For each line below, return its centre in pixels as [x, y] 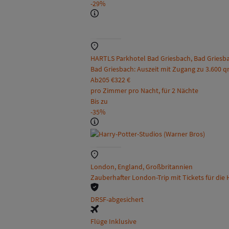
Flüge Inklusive [113, 222]
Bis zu [99, 101]
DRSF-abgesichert [117, 200]
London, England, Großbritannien [142, 167]
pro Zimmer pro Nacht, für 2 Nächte [144, 91]
